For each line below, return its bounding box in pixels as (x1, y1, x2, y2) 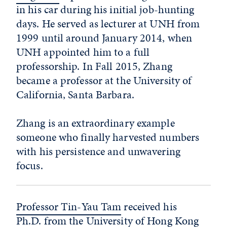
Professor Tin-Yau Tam (16, 199, 122, 215)
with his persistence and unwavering (16, 143, 180, 160)
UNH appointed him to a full (16, 44, 150, 60)
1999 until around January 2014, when (16, 30, 193, 46)
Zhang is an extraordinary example (16, 115, 175, 131)
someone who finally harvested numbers (16, 129, 200, 145)
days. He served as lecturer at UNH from (16, 16, 200, 32)
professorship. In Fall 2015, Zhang (16, 58, 172, 74)
